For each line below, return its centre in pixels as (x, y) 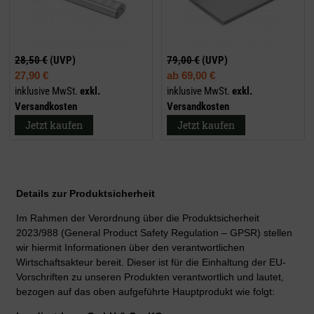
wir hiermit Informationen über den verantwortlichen (130, 248)
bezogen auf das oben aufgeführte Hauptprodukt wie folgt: (145, 292)
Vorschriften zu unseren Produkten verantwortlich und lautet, (150, 277)
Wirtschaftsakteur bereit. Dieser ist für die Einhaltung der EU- (151, 262)
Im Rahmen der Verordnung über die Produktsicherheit (138, 218)
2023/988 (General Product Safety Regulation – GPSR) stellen (154, 233)
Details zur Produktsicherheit (86, 194)
